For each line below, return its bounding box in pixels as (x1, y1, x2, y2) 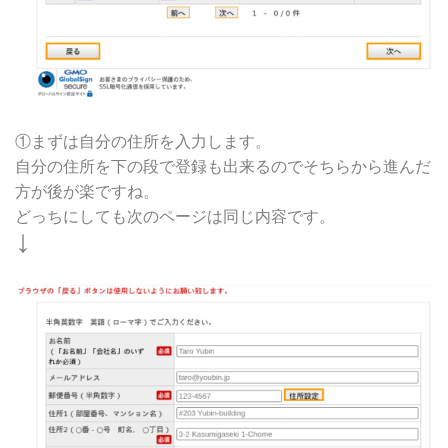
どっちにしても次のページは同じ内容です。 (15, 207, 335, 225)
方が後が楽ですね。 (15, 182, 159, 200)
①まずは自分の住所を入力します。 (15, 132, 271, 150)
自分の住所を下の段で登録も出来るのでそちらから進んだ (15, 157, 431, 175)
